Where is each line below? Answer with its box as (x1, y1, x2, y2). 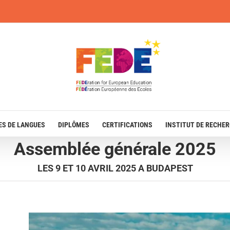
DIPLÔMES (58, 120, 89, 129)
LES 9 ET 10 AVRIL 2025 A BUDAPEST (37, 163, 193, 174)
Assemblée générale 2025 (14, 139, 216, 159)
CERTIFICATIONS (102, 120, 152, 129)
